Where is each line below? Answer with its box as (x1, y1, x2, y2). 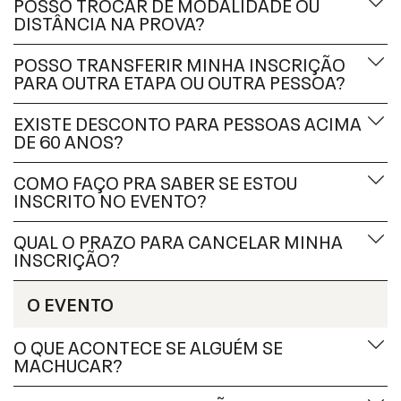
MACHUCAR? (13, 350, 123, 377)
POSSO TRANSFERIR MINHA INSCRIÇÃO (13, 49, 346, 76)
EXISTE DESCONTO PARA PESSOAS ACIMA (13, 108, 362, 135)
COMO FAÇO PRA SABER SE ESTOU (13, 167, 297, 194)
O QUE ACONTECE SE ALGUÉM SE (13, 332, 283, 359)
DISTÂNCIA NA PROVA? (13, 8, 205, 35)
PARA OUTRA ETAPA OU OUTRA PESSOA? (13, 67, 346, 94)
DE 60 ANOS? (13, 126, 124, 153)
